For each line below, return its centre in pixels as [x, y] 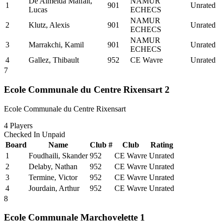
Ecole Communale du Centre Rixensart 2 [87, 90]
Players [20, 125]
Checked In [23, 134]
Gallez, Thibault [54, 60]
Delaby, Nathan [53, 166]
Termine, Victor [53, 177]
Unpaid [54, 134]
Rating [162, 145]
